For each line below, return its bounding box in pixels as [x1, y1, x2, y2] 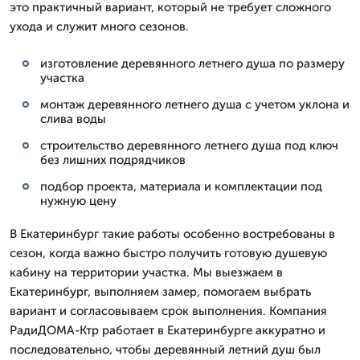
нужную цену [40, 193, 117, 208]
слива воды [40, 111, 106, 126]
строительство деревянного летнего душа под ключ [40, 137, 338, 153]
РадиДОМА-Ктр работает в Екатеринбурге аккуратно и [10, 322, 325, 337]
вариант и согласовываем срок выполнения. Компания [10, 303, 327, 318]
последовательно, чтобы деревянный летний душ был [10, 342, 321, 357]
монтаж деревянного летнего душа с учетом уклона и [40, 96, 350, 112]
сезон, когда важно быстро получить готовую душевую [10, 245, 327, 260]
